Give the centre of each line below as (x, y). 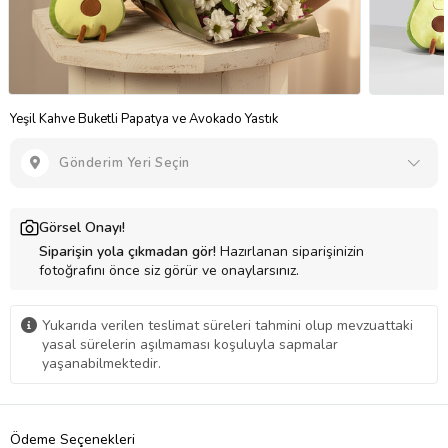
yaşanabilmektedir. (101, 363)
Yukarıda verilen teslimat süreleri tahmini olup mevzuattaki (227, 325)
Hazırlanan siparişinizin (290, 251)
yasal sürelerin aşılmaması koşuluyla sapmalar (190, 344)
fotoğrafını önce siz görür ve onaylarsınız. (169, 270)
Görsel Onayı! (82, 227)
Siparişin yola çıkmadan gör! (127, 251)
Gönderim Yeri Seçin (124, 162)
